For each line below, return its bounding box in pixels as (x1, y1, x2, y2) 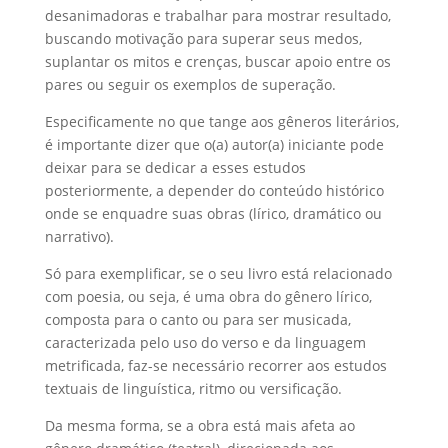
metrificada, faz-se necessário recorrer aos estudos (44, 356, 387, 375)
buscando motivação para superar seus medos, (44, 29, 362, 48)
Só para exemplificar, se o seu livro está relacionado (44, 264, 392, 283)
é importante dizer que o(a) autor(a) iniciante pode (44, 135, 384, 154)
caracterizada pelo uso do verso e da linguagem (44, 333, 366, 352)
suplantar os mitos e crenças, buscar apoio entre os (44, 52, 391, 71)
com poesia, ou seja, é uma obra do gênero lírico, (44, 287, 372, 306)
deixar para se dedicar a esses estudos (44, 158, 306, 177)
